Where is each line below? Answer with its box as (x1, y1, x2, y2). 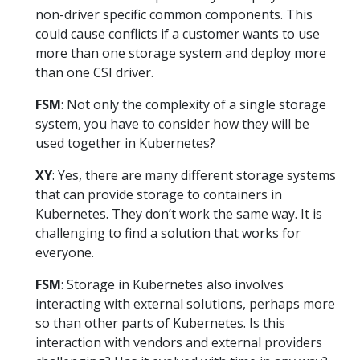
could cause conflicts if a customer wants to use (35, 24, 320, 43)
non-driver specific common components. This (35, 5, 313, 23)
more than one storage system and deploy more (35, 43, 326, 62)
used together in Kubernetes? (35, 133, 215, 152)
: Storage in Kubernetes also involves (61, 275, 284, 293)
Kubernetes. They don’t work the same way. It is (35, 204, 322, 223)
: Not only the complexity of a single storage (61, 95, 326, 113)
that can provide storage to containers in (35, 185, 282, 203)
